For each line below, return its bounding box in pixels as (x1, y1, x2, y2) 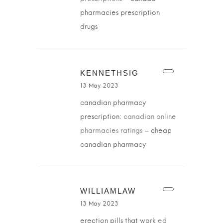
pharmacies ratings (80, 127, 142, 134)
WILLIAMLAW (80, 187, 136, 195)
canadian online (123, 113, 176, 120)
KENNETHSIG (80, 69, 139, 77)
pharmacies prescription (80, 9, 160, 16)
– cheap (142, 127, 172, 134)
